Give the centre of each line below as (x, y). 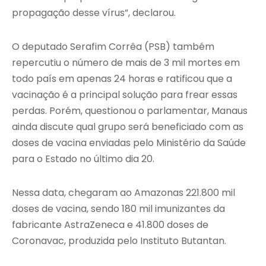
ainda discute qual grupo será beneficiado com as (128, 127)
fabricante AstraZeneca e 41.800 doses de (110, 225)
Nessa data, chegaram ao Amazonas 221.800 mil (123, 193)
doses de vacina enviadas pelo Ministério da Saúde (129, 143)
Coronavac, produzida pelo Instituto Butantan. (119, 241)
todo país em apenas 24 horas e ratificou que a (122, 79)
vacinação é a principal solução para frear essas (125, 95)
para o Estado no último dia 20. (83, 159)
